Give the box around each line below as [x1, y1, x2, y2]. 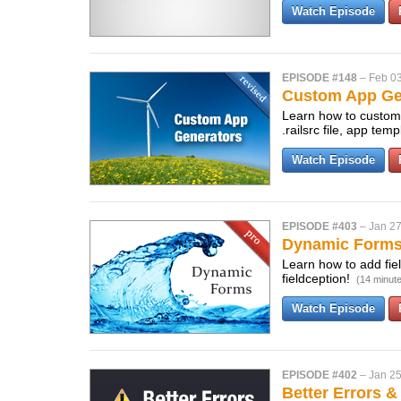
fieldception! [282, 271, 354, 286]
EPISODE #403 [282, 220, 357, 233]
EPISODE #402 [282, 369, 357, 381]
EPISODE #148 [282, 72, 357, 84]
